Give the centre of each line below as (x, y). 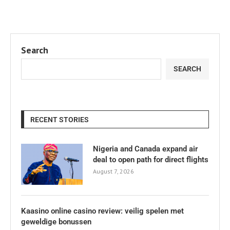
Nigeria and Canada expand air (145, 149)
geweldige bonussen (56, 222)
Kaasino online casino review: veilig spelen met (102, 211)
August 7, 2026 (113, 171)
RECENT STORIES (60, 119)
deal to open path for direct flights (151, 159)
